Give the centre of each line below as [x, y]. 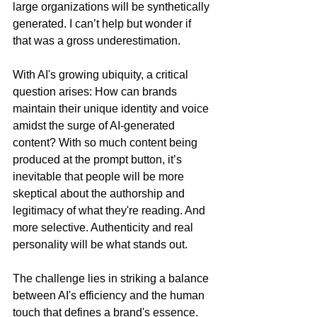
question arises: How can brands [96, 92]
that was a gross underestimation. [97, 41]
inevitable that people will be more [100, 177]
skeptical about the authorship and [100, 194]
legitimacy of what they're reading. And [110, 211]
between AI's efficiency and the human [110, 296]
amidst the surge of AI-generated [95, 126]
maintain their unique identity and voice [112, 109]
